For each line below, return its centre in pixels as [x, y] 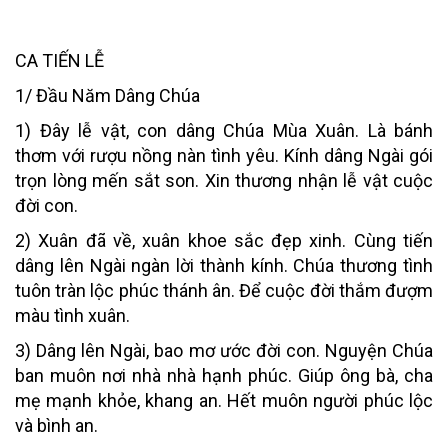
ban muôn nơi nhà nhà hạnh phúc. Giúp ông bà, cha [224, 375]
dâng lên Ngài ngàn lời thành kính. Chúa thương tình [224, 265]
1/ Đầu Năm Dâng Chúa [107, 95]
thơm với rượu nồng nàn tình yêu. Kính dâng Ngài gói [224, 155]
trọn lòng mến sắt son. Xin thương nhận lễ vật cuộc [224, 180]
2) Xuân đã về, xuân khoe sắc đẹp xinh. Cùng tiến [224, 240]
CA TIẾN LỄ [59, 60]
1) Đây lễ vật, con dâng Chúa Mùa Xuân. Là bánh [224, 130]
